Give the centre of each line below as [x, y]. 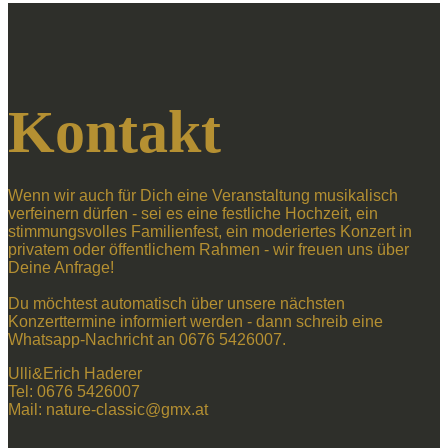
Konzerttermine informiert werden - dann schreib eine [195, 321]
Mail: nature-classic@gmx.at [108, 409]
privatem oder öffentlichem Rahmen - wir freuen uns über [208, 249]
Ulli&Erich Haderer [75, 373]
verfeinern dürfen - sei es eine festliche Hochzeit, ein [193, 213]
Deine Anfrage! [61, 267]
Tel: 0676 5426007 [74, 391]
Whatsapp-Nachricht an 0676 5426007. [147, 339]
